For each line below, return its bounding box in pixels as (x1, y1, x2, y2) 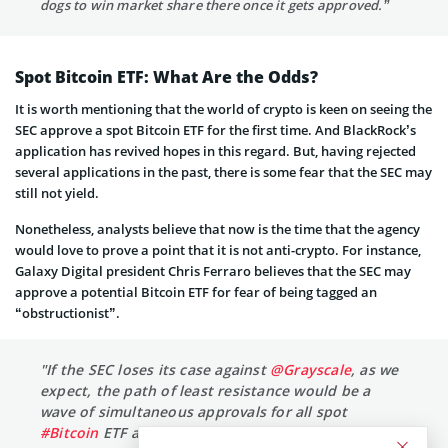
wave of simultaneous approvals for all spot (40, 401, 348, 421)
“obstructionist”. (15, 303, 120, 322)
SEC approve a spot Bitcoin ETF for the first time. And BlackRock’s (15, 120, 416, 139)
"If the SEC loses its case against (40, 359, 270, 379)
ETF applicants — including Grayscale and (98, 422, 394, 442)
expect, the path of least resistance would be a (40, 380, 371, 400)
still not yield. (15, 183, 99, 202)
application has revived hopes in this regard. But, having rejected (15, 141, 416, 160)
